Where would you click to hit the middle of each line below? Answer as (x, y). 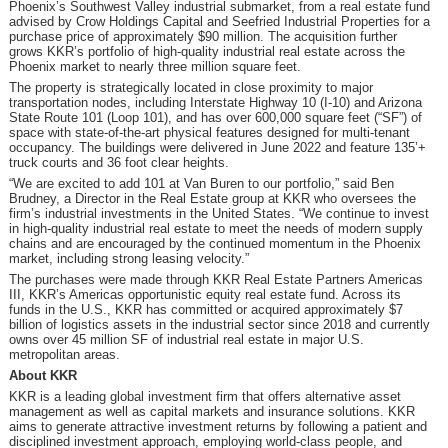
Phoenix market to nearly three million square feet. (154, 67)
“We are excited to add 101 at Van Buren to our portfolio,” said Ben (201, 184)
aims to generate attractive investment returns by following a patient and (217, 427)
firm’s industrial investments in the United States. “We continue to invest (218, 214)
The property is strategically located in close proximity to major (190, 88)
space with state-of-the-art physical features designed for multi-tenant (209, 133)
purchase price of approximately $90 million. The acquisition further (202, 37)
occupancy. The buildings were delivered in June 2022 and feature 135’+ (217, 148)
